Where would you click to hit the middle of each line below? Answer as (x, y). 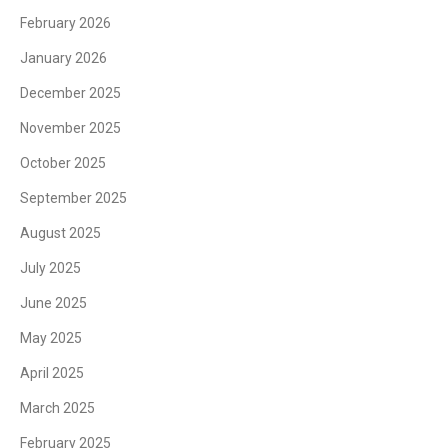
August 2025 (60, 232)
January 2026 (63, 57)
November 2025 (70, 127)
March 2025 (57, 407)
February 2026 (65, 22)
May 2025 (51, 337)
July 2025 (50, 267)
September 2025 (73, 197)
